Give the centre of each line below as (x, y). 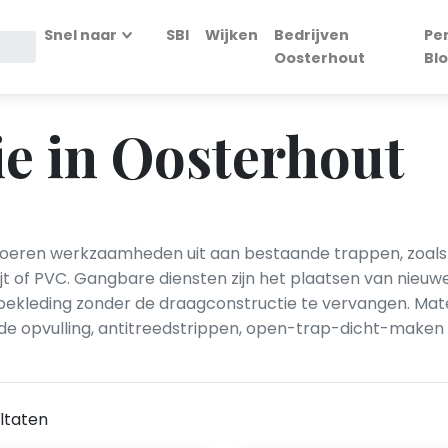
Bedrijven (312, 35)
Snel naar (81, 35)
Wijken (232, 35)
